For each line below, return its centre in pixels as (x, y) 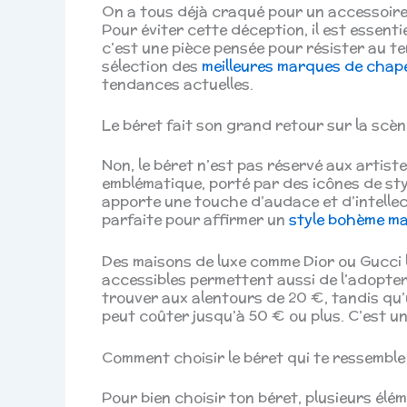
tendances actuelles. (178, 84)
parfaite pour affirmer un (195, 220)
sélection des (152, 65)
